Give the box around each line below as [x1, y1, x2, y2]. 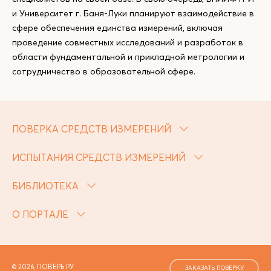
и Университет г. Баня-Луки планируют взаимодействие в [12, 8, 254, 19]
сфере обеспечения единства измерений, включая [12, 22, 223, 33]
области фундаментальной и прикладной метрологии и [12, 51, 244, 62]
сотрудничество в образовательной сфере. [12, 66, 195, 77]
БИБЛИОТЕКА [12, 180, 81, 192]
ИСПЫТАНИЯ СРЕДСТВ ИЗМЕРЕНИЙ [12, 151, 188, 163]
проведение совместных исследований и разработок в [12, 37, 243, 48]
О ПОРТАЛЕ [12, 208, 71, 220]
